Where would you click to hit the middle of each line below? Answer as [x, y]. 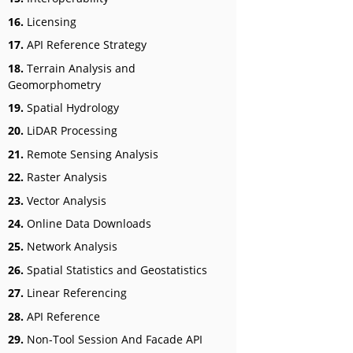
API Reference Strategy [85, 45]
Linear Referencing [75, 293]
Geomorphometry [54, 84]
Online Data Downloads [87, 223]
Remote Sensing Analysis [91, 154]
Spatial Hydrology [71, 108]
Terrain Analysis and [80, 68]
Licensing [50, 21]
